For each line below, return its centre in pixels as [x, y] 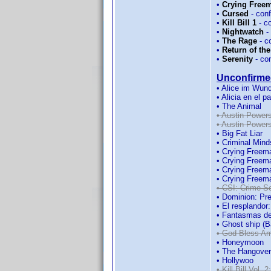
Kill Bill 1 [239, 22]
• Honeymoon [240, 242]
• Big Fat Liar [240, 133]
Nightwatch [243, 31]
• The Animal [239, 106]
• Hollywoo [235, 260]
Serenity [237, 59]
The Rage [240, 41]
